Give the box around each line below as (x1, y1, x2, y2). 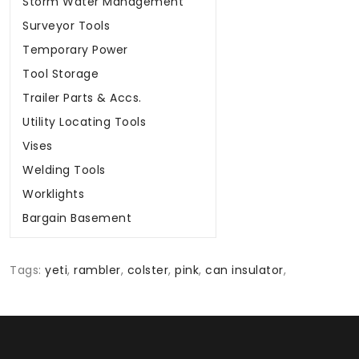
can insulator (205, 262, 284, 279)
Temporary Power (22, 42, 128, 58)
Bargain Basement (22, 210, 131, 227)
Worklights (22, 186, 84, 203)
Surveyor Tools (22, 18, 110, 34)
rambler (74, 262, 121, 279)
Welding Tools (22, 162, 106, 179)
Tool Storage (22, 66, 99, 83)
